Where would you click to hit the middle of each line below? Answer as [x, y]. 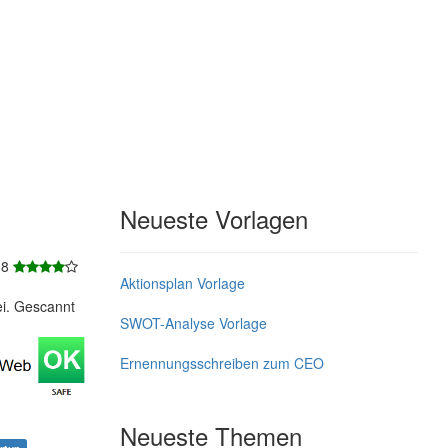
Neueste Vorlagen [213, 218]
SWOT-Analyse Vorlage [193, 322]
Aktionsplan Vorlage [182, 282]
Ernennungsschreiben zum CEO [221, 362]
